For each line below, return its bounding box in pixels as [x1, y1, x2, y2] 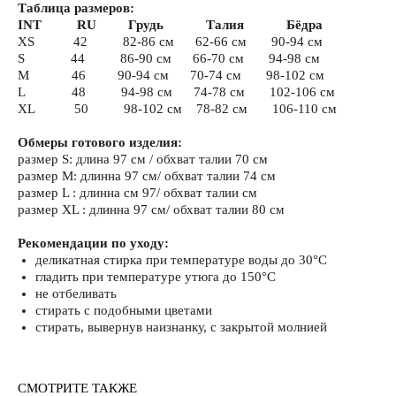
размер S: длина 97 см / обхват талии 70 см [18, 152, 268, 167]
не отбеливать [35, 286, 117, 301]
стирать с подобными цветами [35, 303, 212, 318]
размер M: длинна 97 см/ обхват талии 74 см [18, 169, 276, 184]
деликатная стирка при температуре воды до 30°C [35, 253, 327, 268]
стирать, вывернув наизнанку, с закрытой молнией [35, 320, 327, 335]
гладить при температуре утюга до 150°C [35, 270, 276, 285]
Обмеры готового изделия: [18, 135, 182, 150]
